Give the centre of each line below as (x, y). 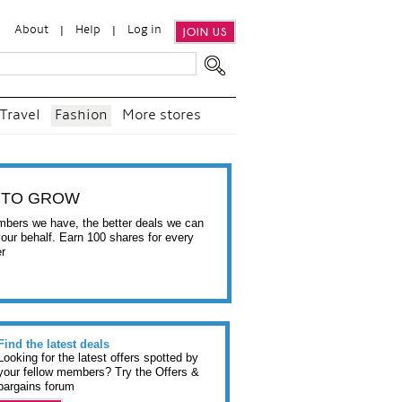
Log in (144, 30)
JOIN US (205, 32)
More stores (162, 116)
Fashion (81, 116)
